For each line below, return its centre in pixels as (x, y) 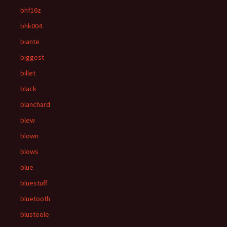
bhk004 (31, 26)
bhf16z (31, 10)
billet (28, 73)
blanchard (35, 104)
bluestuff (34, 183)
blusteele (35, 214)
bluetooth (35, 199)
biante (30, 42)
